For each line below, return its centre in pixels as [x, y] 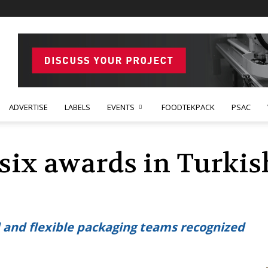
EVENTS [121, 107]
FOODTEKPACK [188, 107]
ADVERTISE [28, 107]
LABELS [77, 107]
